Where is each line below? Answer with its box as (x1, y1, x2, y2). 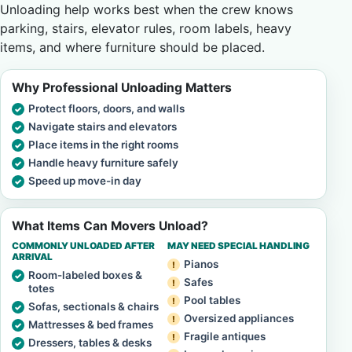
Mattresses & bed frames (28, 318, 153, 331)
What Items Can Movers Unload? (12, 218, 208, 233)
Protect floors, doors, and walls (28, 102, 185, 115)
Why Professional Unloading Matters (12, 80, 232, 95)
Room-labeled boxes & (28, 269, 142, 281)
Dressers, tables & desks (28, 336, 152, 349)
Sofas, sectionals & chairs (28, 300, 159, 313)
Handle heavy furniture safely (28, 156, 178, 169)
